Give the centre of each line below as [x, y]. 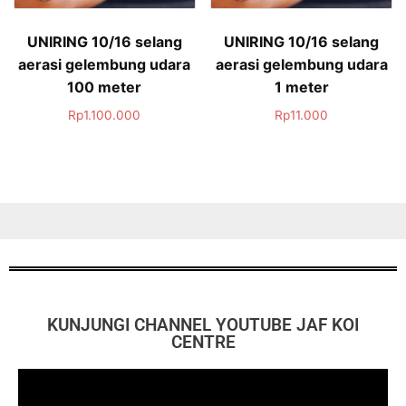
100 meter [105, 87]
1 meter [301, 87]
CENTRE [203, 342]
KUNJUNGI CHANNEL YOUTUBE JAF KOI [203, 324]
